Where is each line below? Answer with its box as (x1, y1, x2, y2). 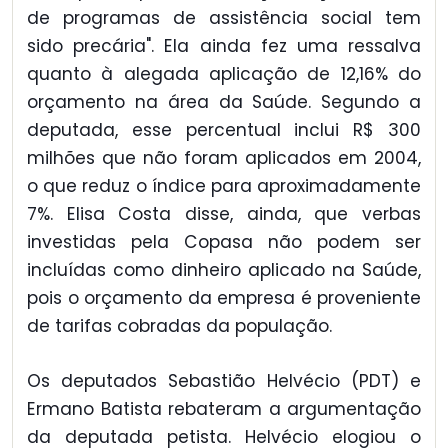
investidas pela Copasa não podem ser (27, 230, 421, 255)
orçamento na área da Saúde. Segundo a (27, 90, 421, 115)
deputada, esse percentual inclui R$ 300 (27, 118, 421, 143)
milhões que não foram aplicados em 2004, (27, 146, 421, 171)
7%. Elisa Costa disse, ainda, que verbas (27, 202, 421, 227)
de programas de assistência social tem (27, 6, 421, 31)
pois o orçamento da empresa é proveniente (27, 286, 421, 311)
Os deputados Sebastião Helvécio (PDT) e (27, 368, 421, 393)
